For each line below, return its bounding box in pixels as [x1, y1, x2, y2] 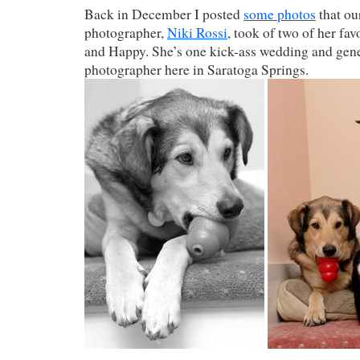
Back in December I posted [84, 4, 243, 23]
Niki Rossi [167, 22, 227, 42]
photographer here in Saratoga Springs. [84, 59, 309, 79]
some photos [243, 4, 316, 23]
